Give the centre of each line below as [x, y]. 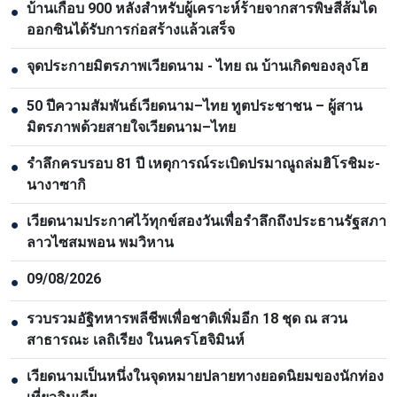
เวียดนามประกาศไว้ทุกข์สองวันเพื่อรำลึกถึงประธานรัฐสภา [206, 221]
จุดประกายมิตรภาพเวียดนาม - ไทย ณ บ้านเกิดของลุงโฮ [198, 66]
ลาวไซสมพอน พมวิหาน [100, 242]
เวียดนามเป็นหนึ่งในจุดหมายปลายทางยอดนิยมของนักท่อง [205, 376]
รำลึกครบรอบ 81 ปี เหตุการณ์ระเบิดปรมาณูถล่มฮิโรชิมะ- [203, 163]
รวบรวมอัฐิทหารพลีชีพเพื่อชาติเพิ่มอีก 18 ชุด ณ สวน [187, 318]
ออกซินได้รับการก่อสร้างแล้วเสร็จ [131, 29]
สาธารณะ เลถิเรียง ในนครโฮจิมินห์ [136, 339]
